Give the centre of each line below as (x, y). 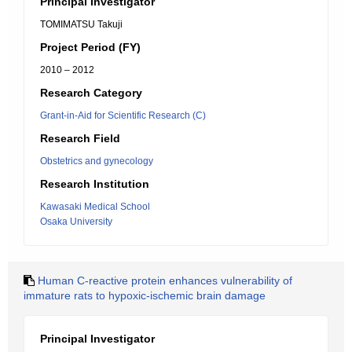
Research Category (91, 93)
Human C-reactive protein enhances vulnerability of (165, 280)
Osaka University (76, 222)
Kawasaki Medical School (95, 207)
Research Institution (95, 184)
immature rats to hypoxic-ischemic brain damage (145, 295)
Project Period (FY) (90, 47)
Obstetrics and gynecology (97, 161)
